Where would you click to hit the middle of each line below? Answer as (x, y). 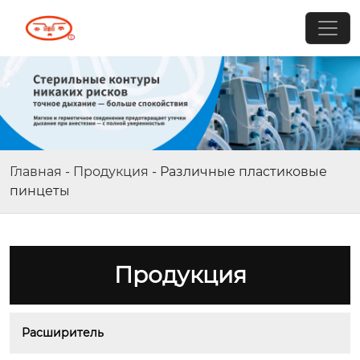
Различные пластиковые (243, 171)
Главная (36, 171)
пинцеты (40, 190)
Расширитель (63, 332)
